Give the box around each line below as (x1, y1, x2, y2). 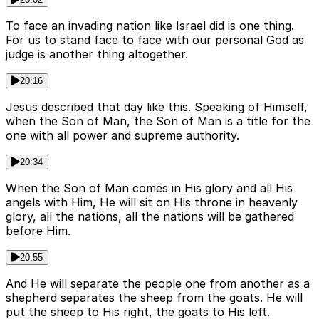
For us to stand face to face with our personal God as (6, 32, 304, 47)
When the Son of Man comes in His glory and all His (6, 180, 293, 195)
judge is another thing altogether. (6, 46, 188, 61)
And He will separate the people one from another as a (6, 276, 310, 291)
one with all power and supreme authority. (6, 127, 239, 142)
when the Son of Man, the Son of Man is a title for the (6, 113, 310, 128)
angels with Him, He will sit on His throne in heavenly (6, 194, 298, 209)
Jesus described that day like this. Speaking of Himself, (6, 99, 308, 114)
